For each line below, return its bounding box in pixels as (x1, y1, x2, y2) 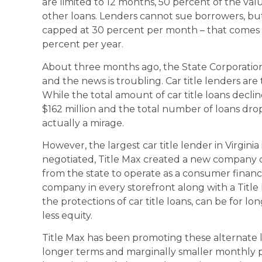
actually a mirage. (42, 117, 124, 129)
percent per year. (42, 39, 123, 50)
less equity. (42, 209, 92, 221)
